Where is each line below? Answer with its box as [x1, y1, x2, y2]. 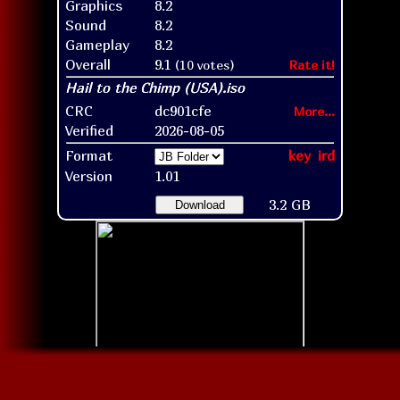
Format [65, 146, 112, 164]
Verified [65, 121, 113, 139]
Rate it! [289, 56, 335, 72]
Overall [65, 54, 111, 73]
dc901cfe [154, 101, 212, 120]
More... [294, 103, 335, 119]
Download [174, 197, 225, 212]
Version [65, 166, 112, 185]
